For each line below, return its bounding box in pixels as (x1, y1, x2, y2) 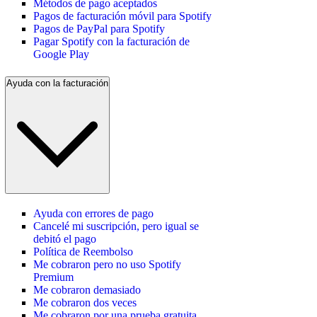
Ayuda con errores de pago (33, 207, 154, 219)
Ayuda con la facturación (6, 77, 108, 88)
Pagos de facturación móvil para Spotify (33, 10, 212, 23)
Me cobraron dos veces (33, 296, 137, 309)
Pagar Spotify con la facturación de (33, 35, 190, 48)
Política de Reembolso (33, 245, 133, 258)
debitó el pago (33, 232, 96, 245)
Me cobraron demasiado (33, 283, 141, 296)
